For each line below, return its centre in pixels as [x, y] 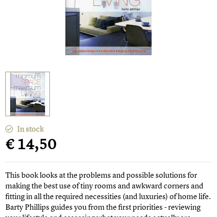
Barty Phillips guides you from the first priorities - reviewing [103, 207]
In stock [30, 129]
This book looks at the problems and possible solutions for [101, 175]
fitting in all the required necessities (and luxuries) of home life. [108, 196]
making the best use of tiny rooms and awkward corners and [105, 186]
